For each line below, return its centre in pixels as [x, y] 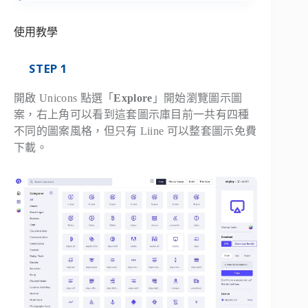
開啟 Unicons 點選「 [64, 98]
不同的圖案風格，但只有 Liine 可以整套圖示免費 [135, 131]
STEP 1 [48, 69]
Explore [133, 98]
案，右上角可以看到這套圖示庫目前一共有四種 [132, 115]
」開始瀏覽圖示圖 [197, 98]
